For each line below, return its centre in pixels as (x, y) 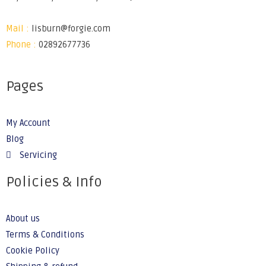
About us (23, 218)
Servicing (39, 155)
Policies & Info (54, 182)
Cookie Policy (33, 251)
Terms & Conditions (45, 235)
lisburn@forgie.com (71, 28)
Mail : (19, 28)
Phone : (22, 45)
